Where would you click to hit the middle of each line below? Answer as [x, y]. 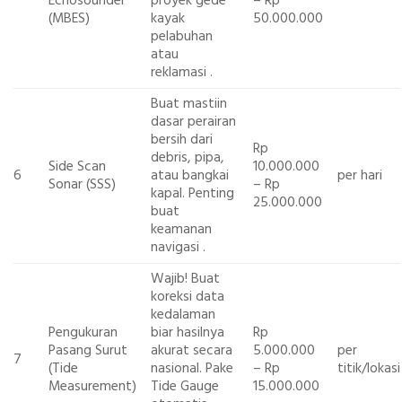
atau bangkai [189, 176]
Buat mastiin [188, 104]
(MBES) [69, 19]
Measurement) [92, 387]
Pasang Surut [87, 351]
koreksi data [187, 297]
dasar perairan [193, 122]
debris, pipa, [187, 158]
